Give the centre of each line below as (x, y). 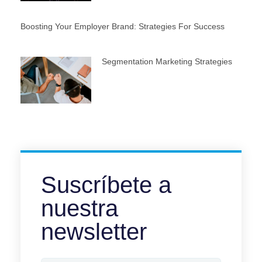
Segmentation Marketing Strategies (167, 61)
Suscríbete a (106, 185)
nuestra (80, 208)
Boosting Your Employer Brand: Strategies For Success (123, 26)
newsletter (94, 231)
